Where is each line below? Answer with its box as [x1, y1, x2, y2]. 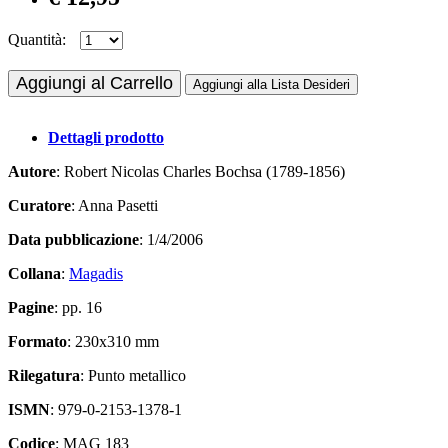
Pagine [8, 298, 54, 316]
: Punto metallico [80, 366, 186, 384]
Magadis [69, 264, 123, 282]
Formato [8, 332, 67, 350]
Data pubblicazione [8, 230, 139, 248]
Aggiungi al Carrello [16, 72, 173, 93]
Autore [8, 162, 56, 180]
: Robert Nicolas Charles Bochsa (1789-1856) [56, 162, 345, 180]
